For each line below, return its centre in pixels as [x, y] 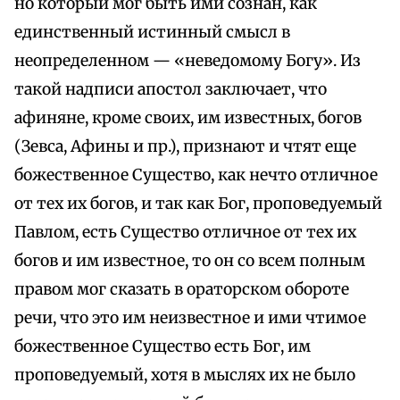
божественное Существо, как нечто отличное [196, 175]
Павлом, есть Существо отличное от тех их [185, 233]
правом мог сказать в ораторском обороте [182, 290]
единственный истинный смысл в [152, 33]
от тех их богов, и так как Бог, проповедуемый [198, 204]
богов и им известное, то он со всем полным [190, 261]
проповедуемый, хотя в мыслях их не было [185, 375]
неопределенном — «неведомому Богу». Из [187, 61]
